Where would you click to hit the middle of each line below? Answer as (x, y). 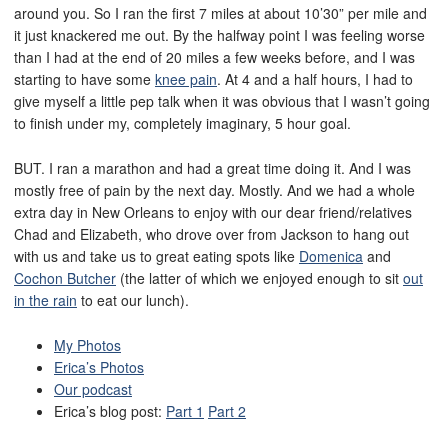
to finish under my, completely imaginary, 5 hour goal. (182, 123)
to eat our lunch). (133, 300)
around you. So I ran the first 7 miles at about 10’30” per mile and (220, 13)
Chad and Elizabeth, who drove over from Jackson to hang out (211, 234)
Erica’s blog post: (110, 410)
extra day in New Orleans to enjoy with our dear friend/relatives (213, 212)
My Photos (87, 344)
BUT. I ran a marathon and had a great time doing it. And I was (212, 168)
